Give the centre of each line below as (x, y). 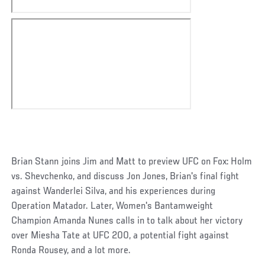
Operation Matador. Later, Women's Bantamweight (112, 206)
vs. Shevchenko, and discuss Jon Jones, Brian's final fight (125, 177)
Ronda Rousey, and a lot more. (72, 251)
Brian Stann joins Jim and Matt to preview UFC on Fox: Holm (132, 162)
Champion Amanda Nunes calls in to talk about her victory (127, 221)
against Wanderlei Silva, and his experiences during (114, 191)
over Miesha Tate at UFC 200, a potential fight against (120, 236)
